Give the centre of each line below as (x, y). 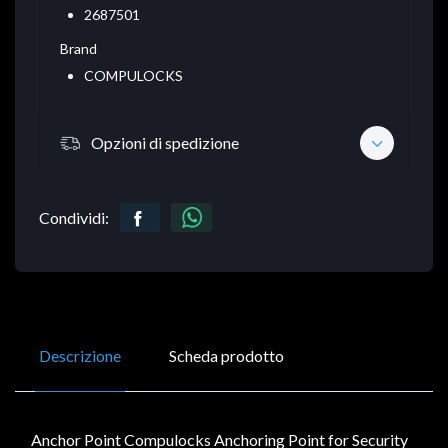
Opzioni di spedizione (165, 142)
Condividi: (74, 218)
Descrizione (80, 356)
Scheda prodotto (226, 356)
